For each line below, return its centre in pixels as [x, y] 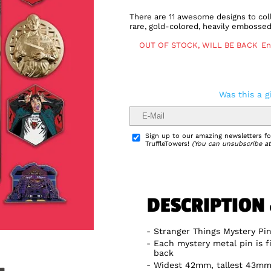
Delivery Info [200, 115]
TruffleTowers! [168, 143]
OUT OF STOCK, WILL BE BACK [198, 45]
